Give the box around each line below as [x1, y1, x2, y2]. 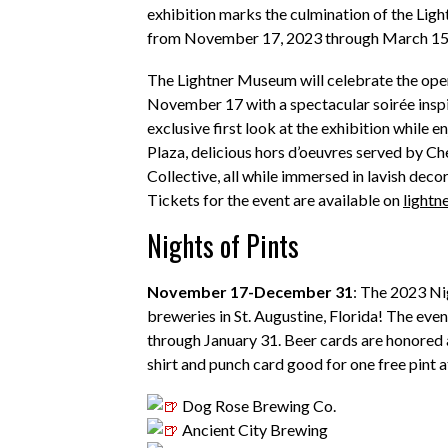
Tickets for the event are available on [147, 190, 403, 209]
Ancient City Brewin [179, 420, 319, 439]
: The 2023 [353, 282, 429, 301]
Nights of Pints [147, 225, 305, 266]
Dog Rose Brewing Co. [182, 396, 336, 415]
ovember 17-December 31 [159, 282, 353, 301]
